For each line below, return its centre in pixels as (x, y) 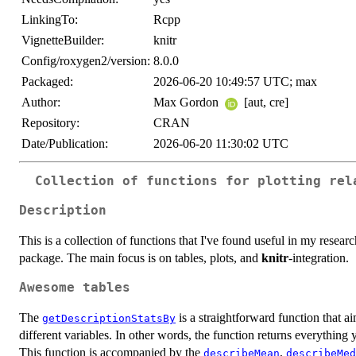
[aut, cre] (265, 103)
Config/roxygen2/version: (86, 61)
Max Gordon (188, 103)
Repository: (50, 123)
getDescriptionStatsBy (109, 318)
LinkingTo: (50, 20)
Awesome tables (75, 287)
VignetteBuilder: (63, 41)
